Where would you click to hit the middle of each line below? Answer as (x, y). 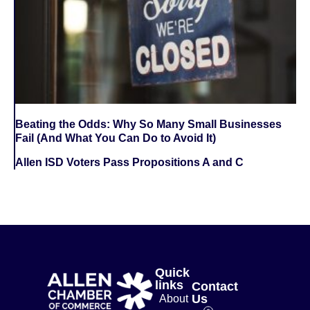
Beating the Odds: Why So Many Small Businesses (148, 124)
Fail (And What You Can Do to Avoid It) (116, 138)
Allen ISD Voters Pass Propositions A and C (129, 162)
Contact (215, 286)
